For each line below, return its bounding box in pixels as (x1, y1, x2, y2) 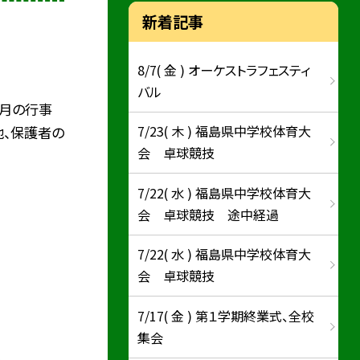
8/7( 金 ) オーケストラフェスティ (137, 59, 311, 80)
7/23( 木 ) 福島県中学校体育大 (137, 121, 312, 141)
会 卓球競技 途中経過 (137, 204, 280, 224)
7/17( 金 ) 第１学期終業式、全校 (137, 305, 315, 325)
